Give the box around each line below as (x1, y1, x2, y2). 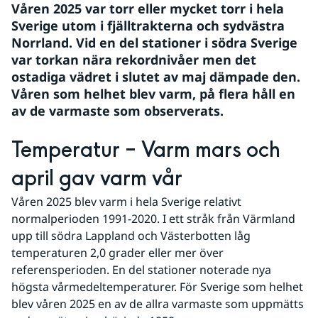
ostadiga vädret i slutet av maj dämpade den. (11, 68, 300, 85)
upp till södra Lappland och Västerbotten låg (11, 228, 251, 243)
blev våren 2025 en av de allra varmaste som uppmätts (11, 296, 304, 312)
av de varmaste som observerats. (11, 102, 224, 119)
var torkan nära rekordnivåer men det (11, 51, 256, 68)
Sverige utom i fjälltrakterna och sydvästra (11, 17, 285, 34)
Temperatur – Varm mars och (11, 136, 280, 165)
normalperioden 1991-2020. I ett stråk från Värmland (11, 211, 295, 226)
